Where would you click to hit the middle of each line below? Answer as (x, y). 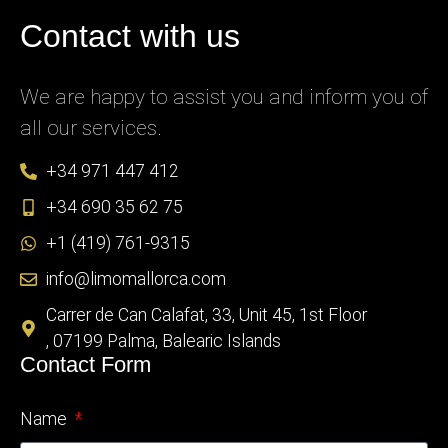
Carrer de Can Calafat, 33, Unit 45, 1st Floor (207, 315)
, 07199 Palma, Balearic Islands (164, 341)
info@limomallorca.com (136, 279)
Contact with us (130, 35)
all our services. (91, 127)
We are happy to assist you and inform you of (224, 96)
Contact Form (85, 365)
